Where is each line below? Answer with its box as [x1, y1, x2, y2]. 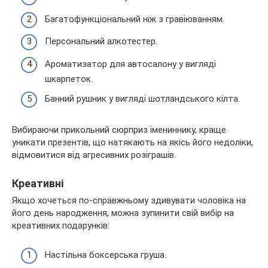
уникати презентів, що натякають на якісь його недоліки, [12, 137, 253, 148]
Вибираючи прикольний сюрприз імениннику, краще [12, 124, 226, 136]
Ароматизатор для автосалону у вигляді [45, 58, 216, 69]
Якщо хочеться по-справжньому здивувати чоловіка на [12, 195, 246, 206]
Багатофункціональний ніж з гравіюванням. [45, 13, 224, 25]
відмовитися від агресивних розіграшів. [12, 150, 176, 161]
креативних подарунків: [12, 220, 109, 232]
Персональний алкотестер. [45, 36, 157, 47]
